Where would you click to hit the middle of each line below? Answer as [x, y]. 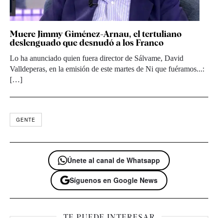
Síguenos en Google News [114, 180]
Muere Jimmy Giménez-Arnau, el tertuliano [96, 34]
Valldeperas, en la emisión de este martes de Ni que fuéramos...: [107, 69]
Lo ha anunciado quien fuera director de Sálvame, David [97, 58]
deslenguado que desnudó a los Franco [87, 43]
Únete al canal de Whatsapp [114, 160]
